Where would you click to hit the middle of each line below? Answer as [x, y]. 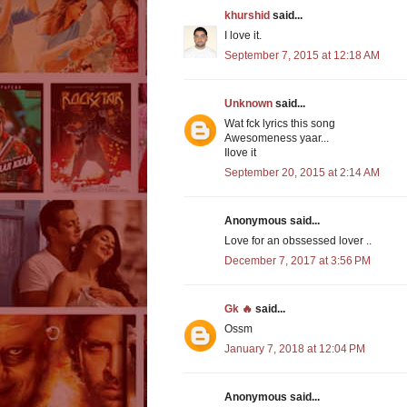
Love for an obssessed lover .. [298, 241]
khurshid [247, 16]
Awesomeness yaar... [277, 139]
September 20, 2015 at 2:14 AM [302, 173]
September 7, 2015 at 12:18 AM [302, 56]
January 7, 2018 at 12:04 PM [295, 349]
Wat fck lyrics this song [280, 124]
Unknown [248, 104]
